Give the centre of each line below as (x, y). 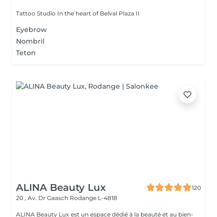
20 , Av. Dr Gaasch (43, 198)
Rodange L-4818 (93, 198)
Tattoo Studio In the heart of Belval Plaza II (78, 13)
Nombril (30, 41)
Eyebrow (31, 30)
